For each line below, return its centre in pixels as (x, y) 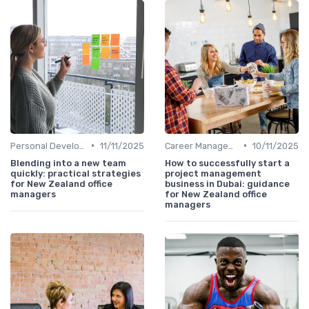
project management (213, 173)
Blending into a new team (68, 163)
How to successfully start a (227, 163)
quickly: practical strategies (76, 173)
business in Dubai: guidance (227, 183)
